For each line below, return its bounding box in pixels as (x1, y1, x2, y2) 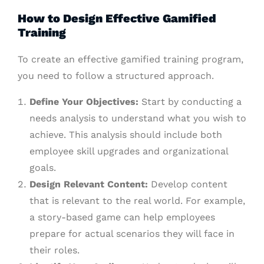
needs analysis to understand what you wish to (29, 113, 246, 124)
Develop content (148, 179, 227, 190)
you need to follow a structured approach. (18, 70, 214, 82)
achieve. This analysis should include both (29, 129, 222, 141)
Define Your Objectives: (29, 96, 138, 108)
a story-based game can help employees (29, 212, 215, 223)
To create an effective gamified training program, (18, 54, 243, 65)
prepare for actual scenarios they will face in (29, 228, 235, 240)
